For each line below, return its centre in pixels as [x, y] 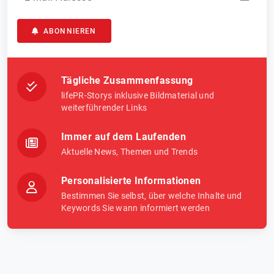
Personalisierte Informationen [131, 180]
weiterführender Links [104, 107]
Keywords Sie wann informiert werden [135, 208]
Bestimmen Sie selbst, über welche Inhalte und [152, 195]
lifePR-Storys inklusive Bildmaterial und [138, 95]
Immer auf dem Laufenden [124, 136]
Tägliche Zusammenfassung [127, 80]
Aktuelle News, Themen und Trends [129, 151]
